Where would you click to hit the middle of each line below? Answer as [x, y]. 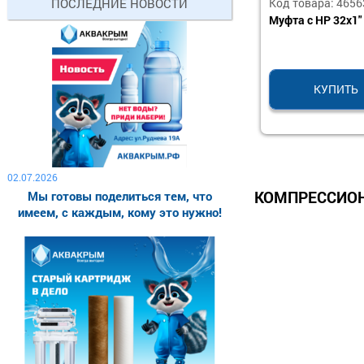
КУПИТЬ [336, 89]
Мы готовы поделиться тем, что [119, 196]
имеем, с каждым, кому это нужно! [119, 212]
